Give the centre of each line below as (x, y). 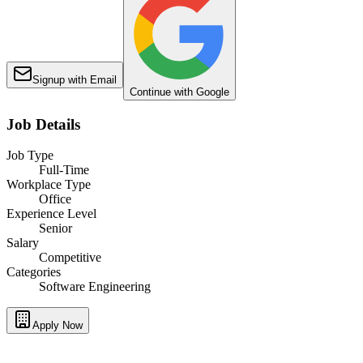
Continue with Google (179, 92)
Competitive (70, 258)
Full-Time (64, 170)
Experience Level (51, 214)
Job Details (43, 124)
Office (55, 199)
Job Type (30, 156)
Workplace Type (49, 185)
